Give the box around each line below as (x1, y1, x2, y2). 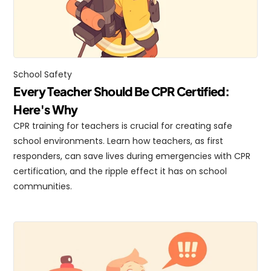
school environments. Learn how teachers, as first (13, 135, 224, 147)
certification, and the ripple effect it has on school (13, 165, 227, 177)
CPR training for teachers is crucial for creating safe (13, 120, 233, 132)
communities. (13, 180, 73, 192)
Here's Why (13, 102, 78, 117)
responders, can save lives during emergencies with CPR (13, 150, 251, 162)
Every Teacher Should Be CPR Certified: (13, 83, 229, 99)
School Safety (13, 68, 73, 80)
